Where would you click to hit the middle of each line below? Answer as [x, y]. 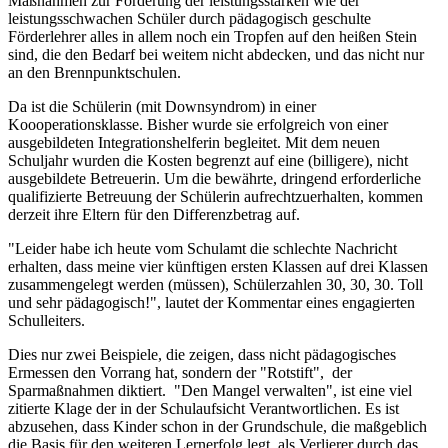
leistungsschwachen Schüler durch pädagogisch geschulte [189, 18]
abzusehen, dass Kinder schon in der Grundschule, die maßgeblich [217, 426]
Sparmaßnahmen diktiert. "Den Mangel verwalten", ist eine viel [210, 390]
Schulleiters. [46, 320]
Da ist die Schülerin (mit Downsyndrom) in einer [162, 106]
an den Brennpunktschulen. [94, 72]
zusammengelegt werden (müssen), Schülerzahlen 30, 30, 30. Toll [215, 284]
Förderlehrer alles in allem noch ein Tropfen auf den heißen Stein [212, 36]
